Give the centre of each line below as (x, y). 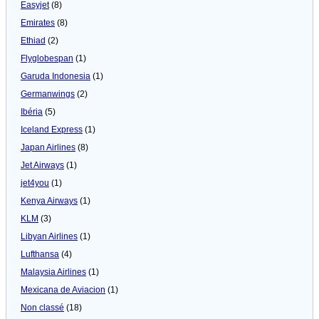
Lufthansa (40, 254)
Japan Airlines (48, 147)
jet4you (35, 183)
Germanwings (48, 94)
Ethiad (33, 40)
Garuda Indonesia (56, 76)
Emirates (38, 22)
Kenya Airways (49, 200)
